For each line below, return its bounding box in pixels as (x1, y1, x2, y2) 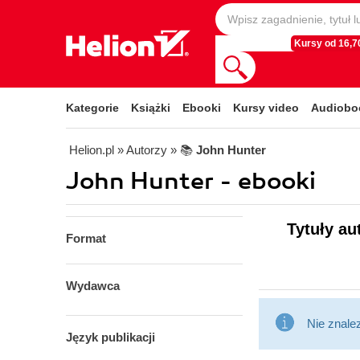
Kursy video (233, 101, 299, 114)
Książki (131, 101, 170, 114)
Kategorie (66, 101, 119, 114)
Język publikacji (66, 330, 155, 344)
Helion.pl (69, 143, 114, 157)
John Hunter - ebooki (66, 166, 316, 196)
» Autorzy (117, 143, 167, 157)
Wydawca (66, 279, 120, 292)
